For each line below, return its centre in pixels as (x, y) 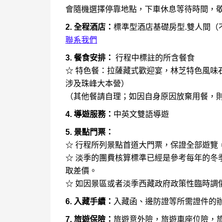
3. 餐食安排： (89, 57)
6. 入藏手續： (89, 201)
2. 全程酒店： (89, 27)
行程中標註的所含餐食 (154, 57)
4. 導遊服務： (89, 114)
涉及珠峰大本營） (97, 83)
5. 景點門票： (89, 132)
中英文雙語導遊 (141, 114)
